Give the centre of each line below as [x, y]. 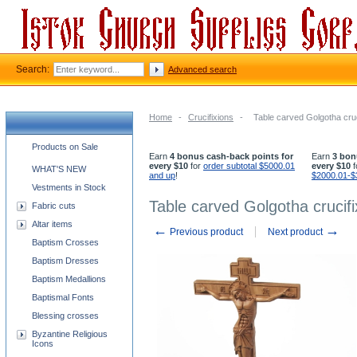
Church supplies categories [69, 144]
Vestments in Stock [69, 187]
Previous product [205, 232]
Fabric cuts [54, 206]
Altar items [52, 224]
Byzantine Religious [70, 334]
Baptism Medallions [69, 279]
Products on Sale [65, 147]
